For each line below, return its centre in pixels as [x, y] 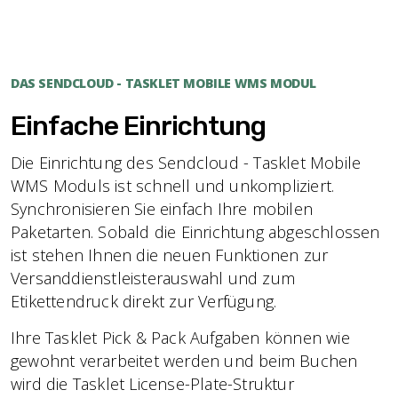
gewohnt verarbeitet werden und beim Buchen [184, 361]
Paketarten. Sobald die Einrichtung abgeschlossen [195, 232]
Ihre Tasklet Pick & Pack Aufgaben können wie [180, 338]
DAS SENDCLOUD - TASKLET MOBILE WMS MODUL [163, 83]
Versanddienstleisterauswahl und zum [153, 278]
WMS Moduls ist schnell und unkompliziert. [173, 186]
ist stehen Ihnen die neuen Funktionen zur [170, 255]
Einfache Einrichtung [138, 126]
